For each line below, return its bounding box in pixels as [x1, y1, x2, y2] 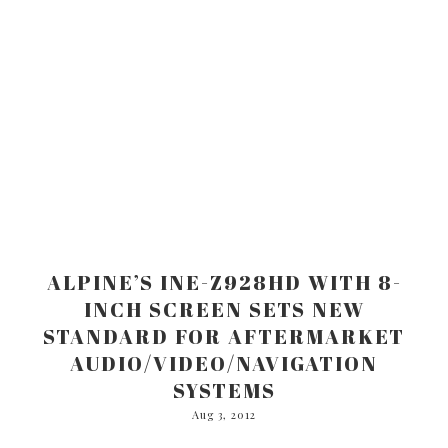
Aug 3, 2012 [192, 406, 256, 422]
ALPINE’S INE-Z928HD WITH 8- [46, 268, 402, 296]
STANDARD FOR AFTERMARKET [43, 322, 405, 350]
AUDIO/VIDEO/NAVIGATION [70, 349, 378, 377]
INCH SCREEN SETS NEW [83, 295, 365, 323]
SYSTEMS [172, 376, 276, 404]
